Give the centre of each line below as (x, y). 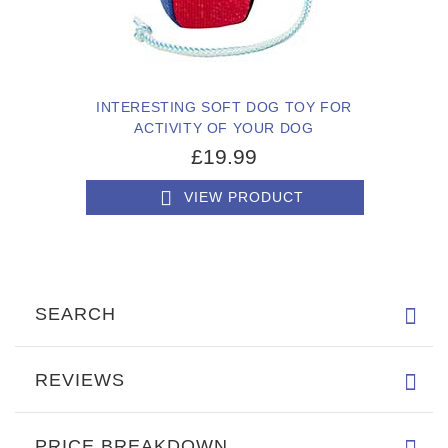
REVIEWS (80, 380)
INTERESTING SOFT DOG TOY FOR (224, 106)
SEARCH (75, 314)
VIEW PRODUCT (243, 196)
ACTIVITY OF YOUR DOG (224, 127)
